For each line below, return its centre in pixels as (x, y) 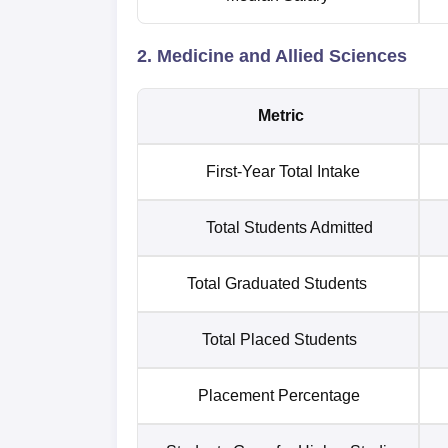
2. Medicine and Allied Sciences (272, 55)
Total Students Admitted (287, 227)
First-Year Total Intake (287, 171)
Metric (287, 115)
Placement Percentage (287, 395)
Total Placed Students (287, 339)
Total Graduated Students (287, 283)
